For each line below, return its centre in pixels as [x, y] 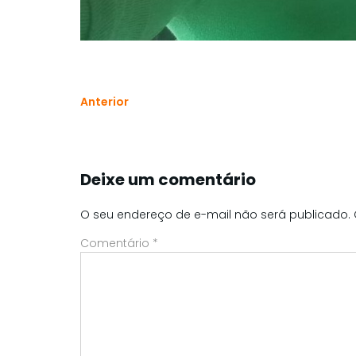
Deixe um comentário [168, 179]
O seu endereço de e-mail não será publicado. [215, 214]
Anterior [104, 101]
